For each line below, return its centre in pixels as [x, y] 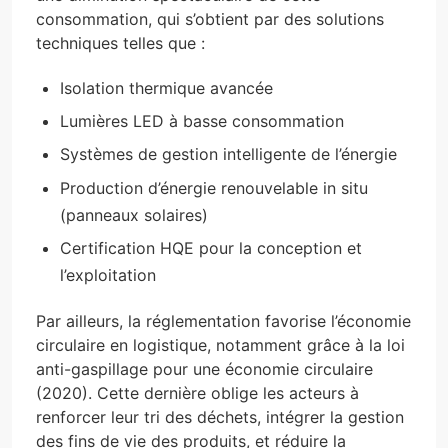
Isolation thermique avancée [166, 87]
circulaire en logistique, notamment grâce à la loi [220, 345]
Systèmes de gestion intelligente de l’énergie [228, 154]
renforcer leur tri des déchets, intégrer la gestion [220, 417]
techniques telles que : [120, 42]
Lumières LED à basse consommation [202, 120]
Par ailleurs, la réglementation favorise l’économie [223, 321]
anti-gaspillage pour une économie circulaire [204, 369]
